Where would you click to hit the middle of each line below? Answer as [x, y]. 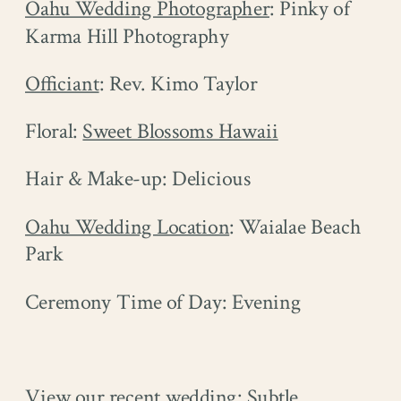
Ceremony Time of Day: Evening [163, 302]
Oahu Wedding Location [128, 227]
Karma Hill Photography [128, 37]
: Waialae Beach [295, 227]
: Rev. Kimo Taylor [178, 84]
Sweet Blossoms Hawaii [180, 132]
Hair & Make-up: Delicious [138, 179]
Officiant [62, 84]
